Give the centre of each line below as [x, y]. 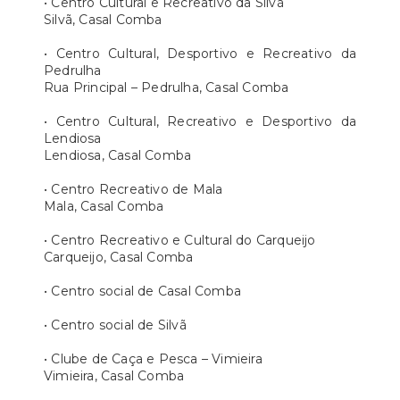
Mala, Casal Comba [104, 206]
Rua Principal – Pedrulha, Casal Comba [167, 87]
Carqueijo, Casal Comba [119, 257]
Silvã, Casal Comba [103, 19]
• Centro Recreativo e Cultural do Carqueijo [180, 240]
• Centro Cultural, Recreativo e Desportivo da [200, 121]
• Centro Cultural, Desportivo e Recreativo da [200, 53]
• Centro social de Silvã [115, 325]
